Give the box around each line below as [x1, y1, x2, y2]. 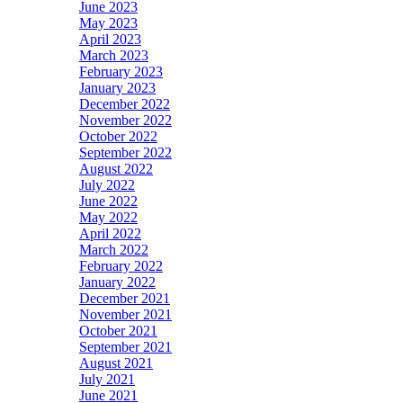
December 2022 [79, 96, 170, 112]
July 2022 [79, 177, 135, 193]
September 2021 [79, 339, 172, 355]
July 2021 [79, 372, 135, 388]
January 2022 [79, 274, 156, 291]
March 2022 [79, 242, 148, 258]
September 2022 [79, 145, 172, 161]
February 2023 [79, 64, 163, 80]
